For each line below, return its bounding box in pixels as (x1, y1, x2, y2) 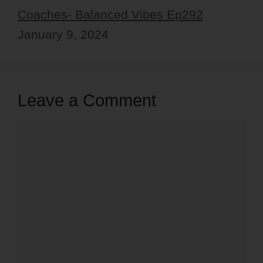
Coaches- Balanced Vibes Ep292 (18, 7, 203, 21)
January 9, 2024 (18, 27, 109, 41)
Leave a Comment (18, 90, 156, 110)
